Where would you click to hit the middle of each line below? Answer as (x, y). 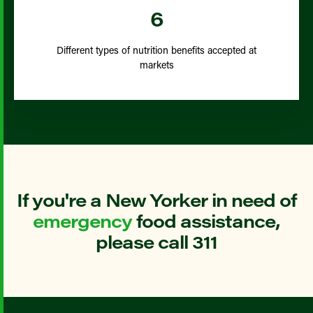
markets (156, 65)
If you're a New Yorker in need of (156, 199)
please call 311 (156, 241)
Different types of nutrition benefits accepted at (156, 50)
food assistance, (206, 220)
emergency (82, 220)
